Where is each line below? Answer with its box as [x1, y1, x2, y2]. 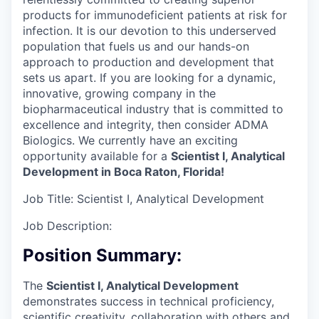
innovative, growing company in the [23, 86, 216, 100]
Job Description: [23, 219, 112, 233]
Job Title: [23, 192, 77, 206]
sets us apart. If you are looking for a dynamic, [23, 70, 276, 85]
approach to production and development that [23, 55, 274, 69]
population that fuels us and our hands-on [23, 39, 249, 53]
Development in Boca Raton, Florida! [23, 164, 224, 179]
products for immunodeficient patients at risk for [23, 8, 287, 22]
